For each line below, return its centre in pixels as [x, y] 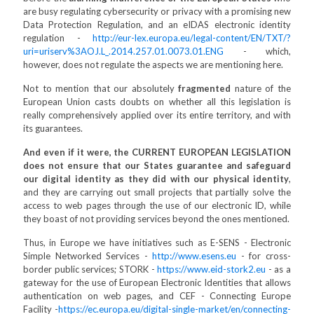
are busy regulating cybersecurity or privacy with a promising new [157, 11]
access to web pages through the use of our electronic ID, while [157, 205]
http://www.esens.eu [194, 256]
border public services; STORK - [90, 269]
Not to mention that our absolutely [101, 88]
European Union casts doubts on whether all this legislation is [157, 102]
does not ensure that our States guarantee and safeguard [157, 165]
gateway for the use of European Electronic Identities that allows [157, 282]
